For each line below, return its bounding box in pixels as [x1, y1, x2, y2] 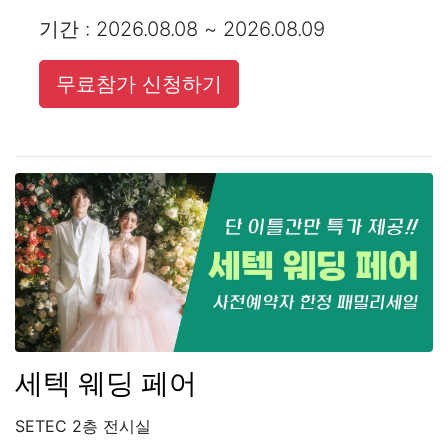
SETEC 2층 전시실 [15, 416, 151, 437]
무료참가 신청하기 [56, 72, 222, 96]
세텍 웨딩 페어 [15, 366, 197, 401]
